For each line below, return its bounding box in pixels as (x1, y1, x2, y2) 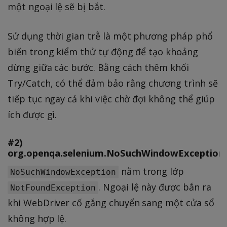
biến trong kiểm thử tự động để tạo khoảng (8, 46, 198, 58)
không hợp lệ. (8, 212, 67, 224)
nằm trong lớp (118, 165, 184, 177)
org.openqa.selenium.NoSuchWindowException (8, 146, 224, 159)
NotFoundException (10, 182, 96, 193)
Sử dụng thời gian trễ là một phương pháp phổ (8, 30, 213, 43)
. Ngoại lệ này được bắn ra (98, 180, 211, 193)
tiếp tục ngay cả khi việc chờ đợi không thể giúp (8, 93, 215, 105)
